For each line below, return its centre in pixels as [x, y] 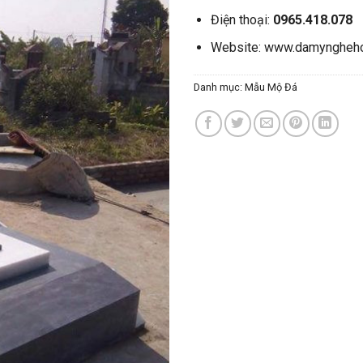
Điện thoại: [241, 19]
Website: [237, 48]
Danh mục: [219, 87]
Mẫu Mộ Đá [271, 87]
